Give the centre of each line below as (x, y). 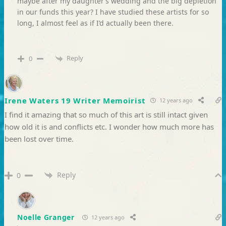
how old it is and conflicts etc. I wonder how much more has (109, 126)
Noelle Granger (46, 217)
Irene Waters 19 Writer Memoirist (75, 100)
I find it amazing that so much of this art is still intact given (106, 114)
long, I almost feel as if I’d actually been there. (95, 23)
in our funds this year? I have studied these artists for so (113, 12)
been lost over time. (39, 138)
